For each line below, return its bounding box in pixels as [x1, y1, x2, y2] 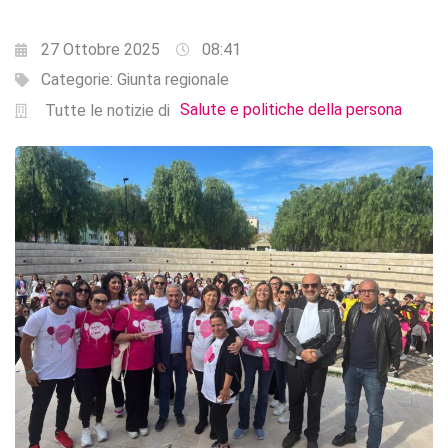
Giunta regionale [117, 70, 229, 90]
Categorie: [41, 70, 117, 90]
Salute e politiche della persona [179, 100, 402, 120]
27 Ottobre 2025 [41, 40, 160, 60]
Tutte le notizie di [44, 101, 170, 121]
